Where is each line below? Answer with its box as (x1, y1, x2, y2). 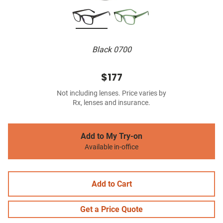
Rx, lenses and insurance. (73, 99, 150, 108)
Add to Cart (91, 179, 132, 189)
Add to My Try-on (81, 131, 142, 141)
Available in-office (85, 143, 138, 152)
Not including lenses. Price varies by (57, 89, 166, 98)
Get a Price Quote (80, 205, 143, 215)
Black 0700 (92, 45, 131, 55)
